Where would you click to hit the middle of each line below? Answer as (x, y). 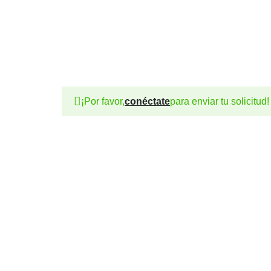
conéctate (147, 101)
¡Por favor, (103, 101)
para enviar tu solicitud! (220, 101)
